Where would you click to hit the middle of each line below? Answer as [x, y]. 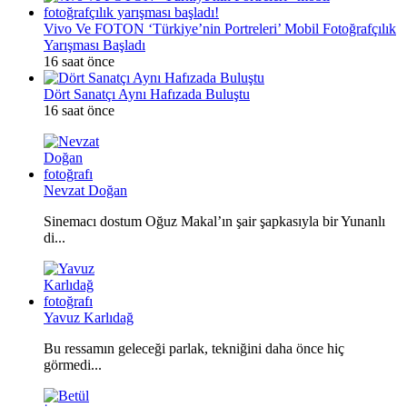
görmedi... [73, 364]
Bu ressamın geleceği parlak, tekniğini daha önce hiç [194, 348]
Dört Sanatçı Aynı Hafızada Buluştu [147, 94]
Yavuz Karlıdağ [89, 317]
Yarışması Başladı [94, 45]
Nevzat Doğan [85, 190]
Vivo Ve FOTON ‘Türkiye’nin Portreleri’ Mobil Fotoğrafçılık [220, 28]
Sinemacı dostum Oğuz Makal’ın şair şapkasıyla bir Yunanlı [214, 221]
